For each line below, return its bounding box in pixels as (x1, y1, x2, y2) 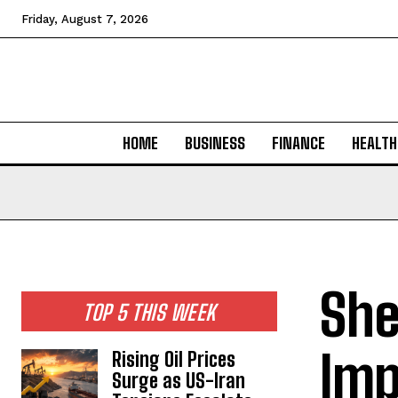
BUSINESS (184, 133, 245, 153)
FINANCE (271, 133, 325, 153)
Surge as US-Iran (112, 369, 246, 393)
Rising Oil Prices (112, 347, 236, 371)
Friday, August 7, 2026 (21, 12, 148, 26)
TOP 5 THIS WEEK (83, 299, 216, 325)
